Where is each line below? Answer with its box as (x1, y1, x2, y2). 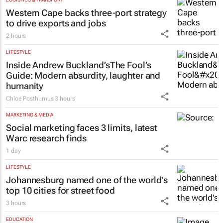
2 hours (6, 32, 26, 40)
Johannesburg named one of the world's (6, 175, 168, 186)
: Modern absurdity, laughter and (30, 70, 161, 81)
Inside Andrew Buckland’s (6, 60, 110, 71)
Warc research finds (6, 133, 87, 144)
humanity (6, 81, 44, 92)
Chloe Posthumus (6, 95, 54, 103)
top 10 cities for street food (6, 185, 115, 196)
